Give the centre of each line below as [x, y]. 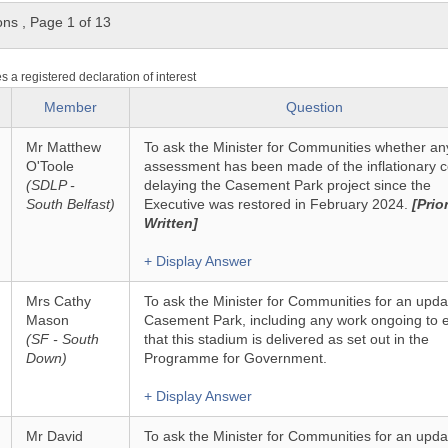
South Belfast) [70, 204]
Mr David [54, 436]
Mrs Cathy [58, 301]
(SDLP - [50, 185]
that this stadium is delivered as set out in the [286, 339]
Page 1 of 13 [70, 22]
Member [70, 107]
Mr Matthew [63, 147]
